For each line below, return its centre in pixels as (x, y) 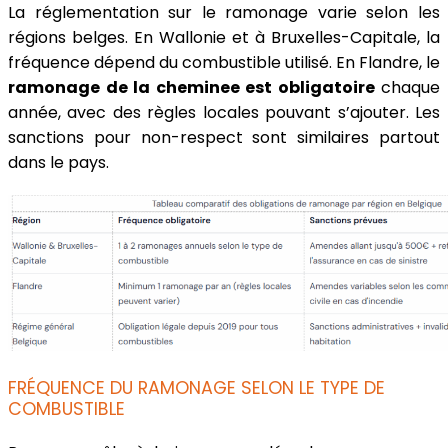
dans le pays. (58, 163)
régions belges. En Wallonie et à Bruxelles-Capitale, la (224, 38)
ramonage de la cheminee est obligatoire (191, 88)
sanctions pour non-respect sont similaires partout (224, 138)
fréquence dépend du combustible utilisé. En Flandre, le (224, 63)
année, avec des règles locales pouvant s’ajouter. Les (224, 113)
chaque (407, 88)
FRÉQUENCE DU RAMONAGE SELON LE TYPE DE (196, 388)
